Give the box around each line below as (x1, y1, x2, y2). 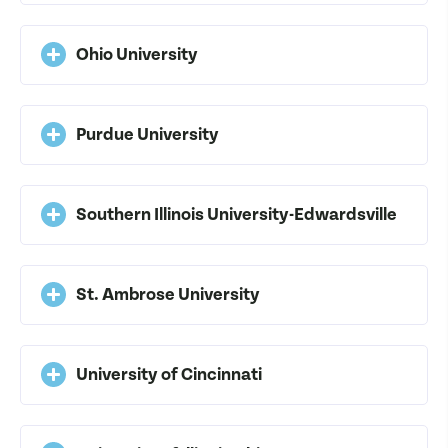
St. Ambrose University (76, 283, 260, 305)
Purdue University (76, 123, 219, 145)
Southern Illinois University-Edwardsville (76, 203, 397, 225)
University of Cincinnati (76, 363, 262, 385)
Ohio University (76, 43, 198, 65)
